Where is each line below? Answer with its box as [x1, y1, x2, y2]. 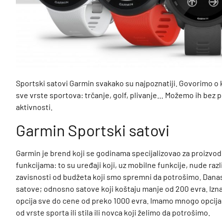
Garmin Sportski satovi [15, 120, 169, 139]
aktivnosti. [15, 102, 53, 112]
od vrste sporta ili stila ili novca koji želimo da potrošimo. [15, 207, 210, 217]
